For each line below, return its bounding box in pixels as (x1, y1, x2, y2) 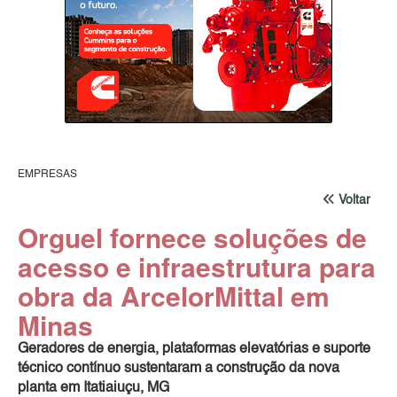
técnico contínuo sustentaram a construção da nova (18, 361, 339, 376)
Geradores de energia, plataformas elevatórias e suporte (18, 341, 370, 356)
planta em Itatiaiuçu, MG (18, 380, 169, 395)
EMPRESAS (18, 168, 77, 180)
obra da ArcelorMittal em (18, 276, 330, 315)
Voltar (339, 193, 370, 206)
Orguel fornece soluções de (18, 217, 367, 256)
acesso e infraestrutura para (18, 246, 376, 285)
